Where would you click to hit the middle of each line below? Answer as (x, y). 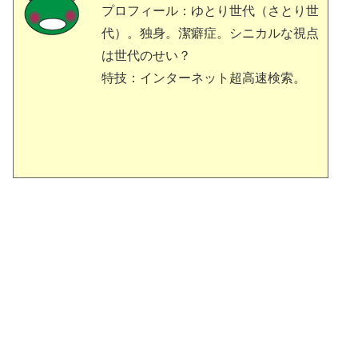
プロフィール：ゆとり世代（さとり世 (210, 10)
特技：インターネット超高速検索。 (204, 78)
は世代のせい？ (146, 55)
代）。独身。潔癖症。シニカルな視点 (210, 33)
